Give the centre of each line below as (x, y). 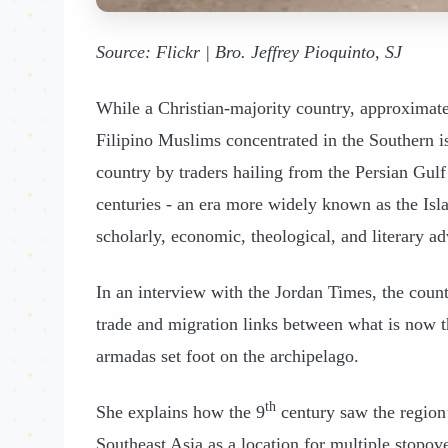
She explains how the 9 (180, 411)
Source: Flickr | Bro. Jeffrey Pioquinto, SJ (249, 51)
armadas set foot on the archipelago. (227, 355)
